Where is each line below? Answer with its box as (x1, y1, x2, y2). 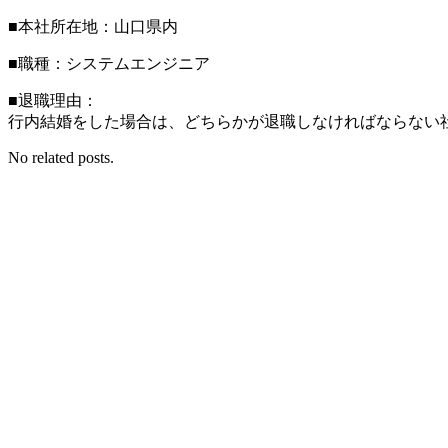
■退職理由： (8, 91, 98, 109)
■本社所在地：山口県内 (8, 17, 178, 35)
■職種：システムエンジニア (8, 54, 210, 72)
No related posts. (8, 148, 114, 166)
